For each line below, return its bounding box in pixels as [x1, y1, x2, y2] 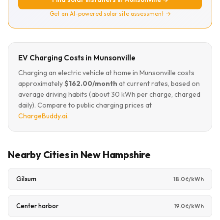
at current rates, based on [117, 79, 200, 88]
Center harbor [16, 202, 58, 210]
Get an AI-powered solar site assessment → [49, 10, 171, 17]
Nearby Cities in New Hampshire [8, 148, 151, 161]
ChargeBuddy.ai [18, 111, 67, 120]
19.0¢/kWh [174, 202, 204, 210]
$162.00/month [64, 79, 117, 88]
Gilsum [16, 175, 36, 183]
